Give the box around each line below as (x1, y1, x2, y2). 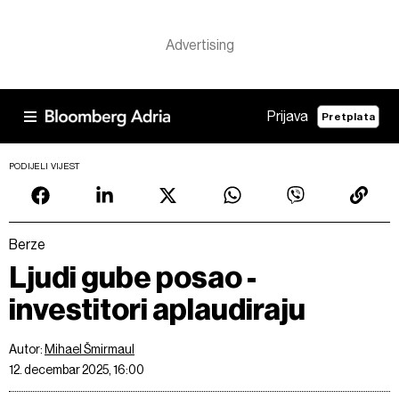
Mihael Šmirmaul (45, 342, 134, 356)
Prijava (267, 108, 309, 125)
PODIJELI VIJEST (9, 161, 81, 171)
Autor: (9, 342, 45, 356)
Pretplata (322, 110, 375, 123)
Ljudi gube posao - (9, 259, 256, 296)
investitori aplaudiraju (9, 291, 305, 328)
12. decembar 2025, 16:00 (9, 362, 144, 377)
